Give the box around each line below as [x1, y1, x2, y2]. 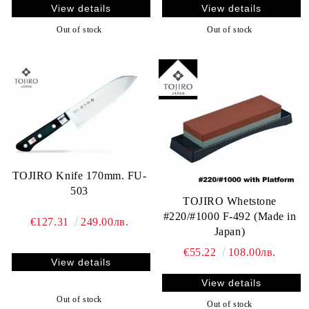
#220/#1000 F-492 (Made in [163, 210, 297, 223]
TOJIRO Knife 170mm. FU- [12, 169, 147, 181]
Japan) [214, 226, 246, 238]
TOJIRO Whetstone [183, 195, 277, 208]
